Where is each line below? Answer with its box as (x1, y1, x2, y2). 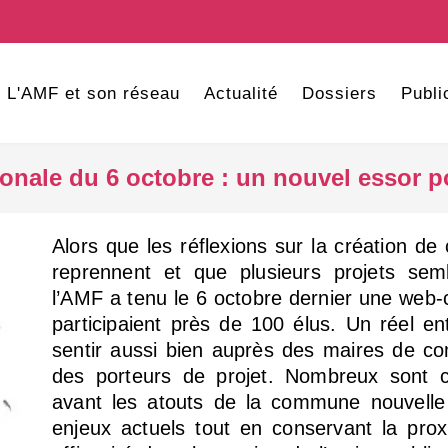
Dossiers (301, 84, 377, 103)
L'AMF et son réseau (6, 84, 180, 103)
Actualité (203, 84, 278, 103)
